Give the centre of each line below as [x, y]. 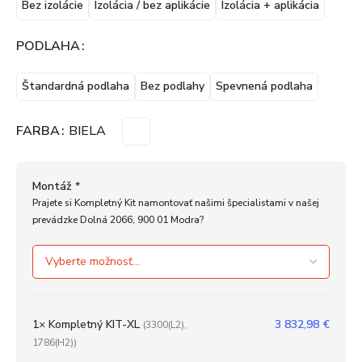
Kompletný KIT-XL [94, 324]
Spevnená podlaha [264, 86]
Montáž [52, 186]
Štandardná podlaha [76, 86]
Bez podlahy [173, 86]
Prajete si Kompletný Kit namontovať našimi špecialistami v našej [176, 202]
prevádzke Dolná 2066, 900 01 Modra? [118, 219]
